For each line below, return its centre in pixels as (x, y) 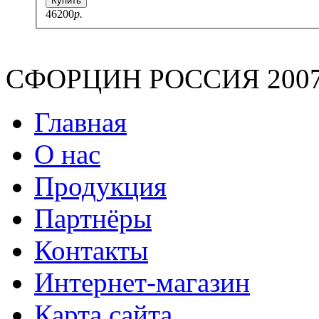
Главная (80, 122)
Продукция (100, 186)
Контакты (91, 250)
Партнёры (93, 218)
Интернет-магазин (142, 282)
